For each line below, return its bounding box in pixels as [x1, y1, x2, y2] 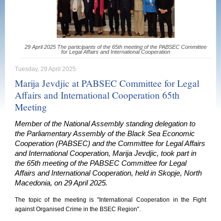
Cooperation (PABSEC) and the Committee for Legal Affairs [15, 140, 205, 147]
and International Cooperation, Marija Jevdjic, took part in [15, 149, 196, 157]
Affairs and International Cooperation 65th [15, 89, 180, 101]
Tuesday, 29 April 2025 [15, 66, 76, 73]
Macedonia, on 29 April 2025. [15, 179, 108, 187]
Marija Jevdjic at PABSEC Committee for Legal [15, 77, 199, 89]
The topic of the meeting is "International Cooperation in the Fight [15, 196, 206, 203]
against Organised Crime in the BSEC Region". [15, 206, 141, 213]
